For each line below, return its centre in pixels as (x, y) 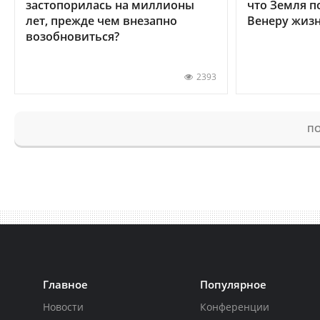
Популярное (234, 284)
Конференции (235, 306)
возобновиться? (72, 36)
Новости (63, 306)
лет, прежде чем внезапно (101, 20)
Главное (65, 284)
